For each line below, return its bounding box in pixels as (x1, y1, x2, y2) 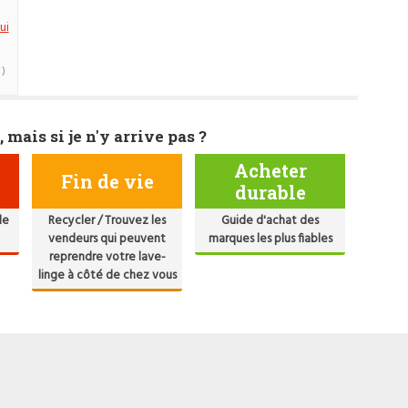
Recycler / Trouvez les (48, 210, 167, 230)
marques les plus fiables (208, 229, 332, 249)
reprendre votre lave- (48, 247, 166, 267)
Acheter (233, 158, 307, 182)
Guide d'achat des (221, 210, 320, 230)
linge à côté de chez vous (37, 265, 177, 285)
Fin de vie (60, 168, 154, 193)
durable (234, 179, 306, 204)
